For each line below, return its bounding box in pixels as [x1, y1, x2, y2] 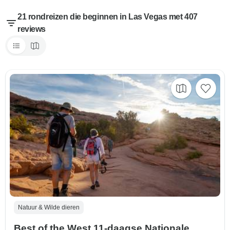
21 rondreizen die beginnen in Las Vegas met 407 [17, 12, 198, 21]
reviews [17, 25, 46, 33]
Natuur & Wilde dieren [18, 204, 80, 212]
